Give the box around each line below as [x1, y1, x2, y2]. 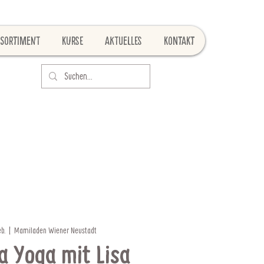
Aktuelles [105, 34, 142, 48]
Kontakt [164, 34, 194, 48]
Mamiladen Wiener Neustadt [14, 224, 97, 236]
